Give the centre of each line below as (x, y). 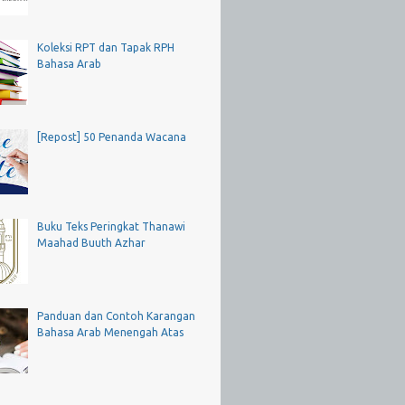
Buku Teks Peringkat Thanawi (111, 226)
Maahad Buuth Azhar (91, 242)
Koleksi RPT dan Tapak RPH (105, 48)
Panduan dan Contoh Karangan (116, 316)
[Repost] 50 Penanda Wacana (111, 137)
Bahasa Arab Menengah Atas (110, 332)
